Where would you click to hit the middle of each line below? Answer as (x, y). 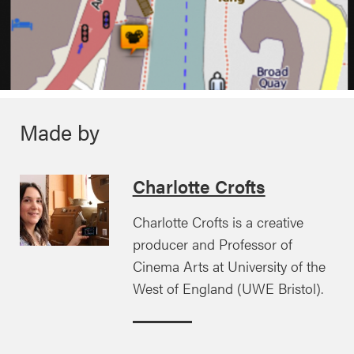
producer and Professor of (212, 243)
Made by (60, 132)
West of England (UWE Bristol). (228, 288)
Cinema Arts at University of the (229, 265)
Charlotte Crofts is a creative (218, 221)
